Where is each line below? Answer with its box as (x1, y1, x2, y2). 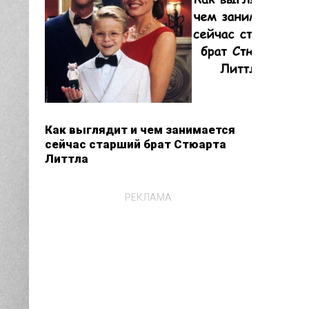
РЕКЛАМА (124, 191, 172, 203)
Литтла (44, 152, 88, 166)
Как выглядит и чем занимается (44, 123, 235, 137)
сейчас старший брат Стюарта (44, 137, 226, 151)
